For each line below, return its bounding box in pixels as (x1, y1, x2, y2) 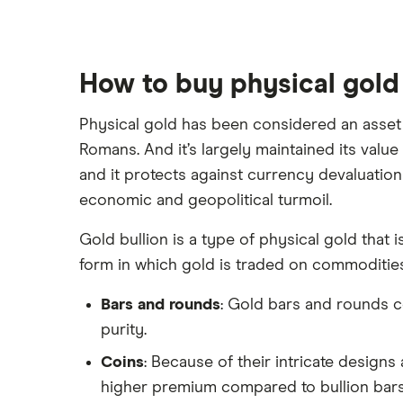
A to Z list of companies (79, 64, 215, 76)
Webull (94, 17, 131, 30)
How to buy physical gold (79, 71, 399, 98)
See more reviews (79, 51, 181, 64)
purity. (101, 322, 147, 338)
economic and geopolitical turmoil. (79, 193, 332, 209)
